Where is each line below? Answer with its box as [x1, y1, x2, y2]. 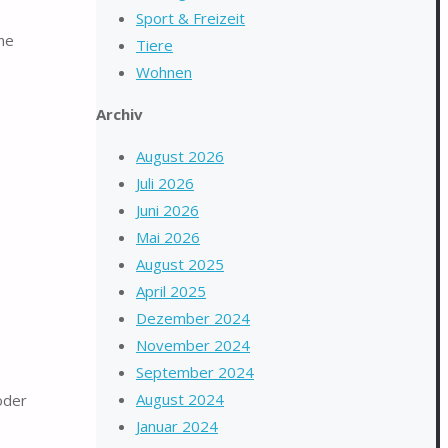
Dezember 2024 [136, 308, 250, 328]
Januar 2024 [136, 416, 218, 436]
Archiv [96, 104, 143, 124]
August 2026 [136, 146, 224, 166]
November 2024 [136, 335, 250, 355]
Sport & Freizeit [136, 8, 245, 28]
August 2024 [136, 389, 224, 409]
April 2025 [136, 281, 206, 301]
